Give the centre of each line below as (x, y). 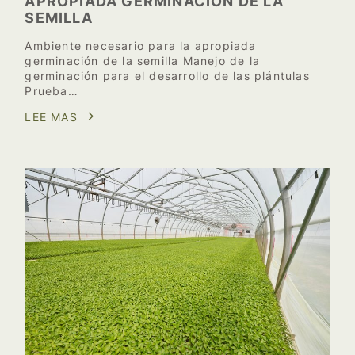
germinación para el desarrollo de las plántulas (167, 75)
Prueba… (52, 90)
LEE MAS (51, 116)
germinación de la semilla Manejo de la (142, 60)
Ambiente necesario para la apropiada (141, 45)
